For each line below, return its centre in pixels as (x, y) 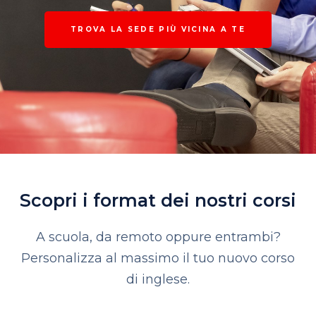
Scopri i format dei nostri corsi (158, 200)
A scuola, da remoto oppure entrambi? (158, 237)
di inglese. (158, 279)
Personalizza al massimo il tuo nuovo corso (158, 258)
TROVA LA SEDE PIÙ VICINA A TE (158, 30)
